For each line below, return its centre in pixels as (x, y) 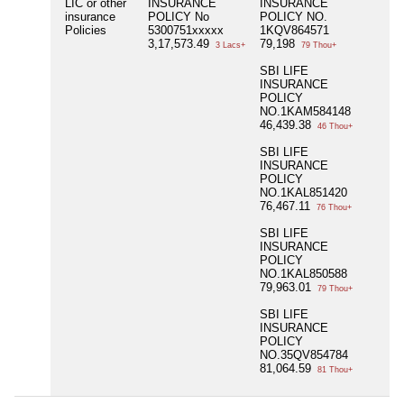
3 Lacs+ (229, 46)
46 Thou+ (334, 127)
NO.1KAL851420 (303, 193)
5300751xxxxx (186, 31)
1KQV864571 (294, 31)
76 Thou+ (333, 208)
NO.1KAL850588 (303, 274)
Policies (86, 31)
